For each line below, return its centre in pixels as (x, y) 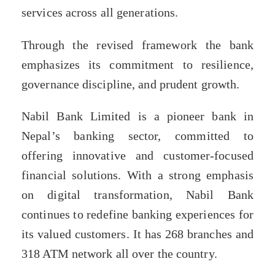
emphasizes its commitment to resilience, (137, 64)
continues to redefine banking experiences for (137, 215)
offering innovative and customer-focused (137, 156)
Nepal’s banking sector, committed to (137, 136)
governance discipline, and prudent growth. (131, 84)
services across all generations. (100, 12)
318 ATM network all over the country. (119, 254)
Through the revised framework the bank (137, 45)
